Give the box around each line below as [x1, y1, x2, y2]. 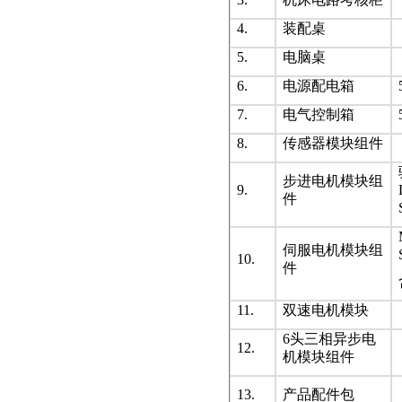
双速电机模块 [283, 302, 369, 318]
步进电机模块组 [283, 173, 383, 188]
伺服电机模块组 [283, 242, 383, 258]
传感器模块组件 [283, 135, 383, 151]
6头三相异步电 [283, 331, 376, 346]
